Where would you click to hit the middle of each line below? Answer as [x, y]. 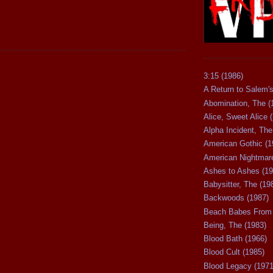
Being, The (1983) [235, 225]
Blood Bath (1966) [235, 239]
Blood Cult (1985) [234, 252]
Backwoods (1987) [236, 198]
